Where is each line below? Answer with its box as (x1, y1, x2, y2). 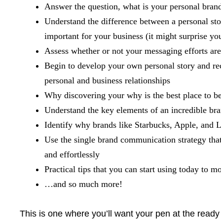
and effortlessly (44, 149, 100, 159)
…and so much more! (44, 179, 122, 189)
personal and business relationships (44, 75, 170, 85)
